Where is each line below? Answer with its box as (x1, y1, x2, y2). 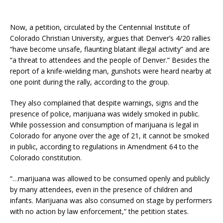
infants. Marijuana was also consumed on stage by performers (10, 196, 212, 206)
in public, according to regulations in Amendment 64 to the (10, 142, 199, 152)
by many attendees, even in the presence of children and (10, 185, 192, 195)
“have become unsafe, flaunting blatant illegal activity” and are (10, 44, 210, 54)
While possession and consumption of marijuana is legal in (10, 120, 199, 130)
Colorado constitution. (10, 153, 86, 163)
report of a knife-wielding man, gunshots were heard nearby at (10, 66, 212, 76)
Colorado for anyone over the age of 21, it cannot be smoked (10, 131, 209, 141)
